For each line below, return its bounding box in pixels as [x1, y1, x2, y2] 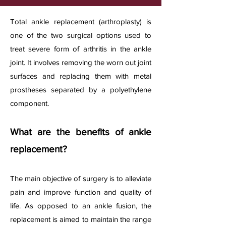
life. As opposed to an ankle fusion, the [10, 201, 151, 210]
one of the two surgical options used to [10, 31, 151, 39]
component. [10, 99, 49, 107]
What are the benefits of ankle [10, 127, 151, 137]
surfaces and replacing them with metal [10, 72, 151, 80]
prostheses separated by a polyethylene [10, 85, 151, 94]
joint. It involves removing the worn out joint [10, 58, 151, 67]
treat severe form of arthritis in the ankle [10, 44, 151, 53]
